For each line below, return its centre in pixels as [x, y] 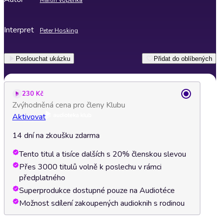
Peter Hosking [59, 30]
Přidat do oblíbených [183, 58]
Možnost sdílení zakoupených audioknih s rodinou [102, 203]
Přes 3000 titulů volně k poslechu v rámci [90, 167]
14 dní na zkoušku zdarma [56, 136]
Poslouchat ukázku [43, 58]
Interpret [19, 30]
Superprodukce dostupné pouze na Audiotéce [97, 191]
